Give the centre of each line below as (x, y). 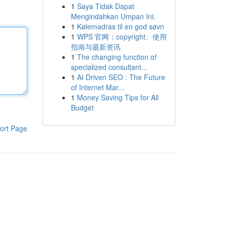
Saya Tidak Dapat (105, 6)
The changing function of (117, 57)
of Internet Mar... (97, 87)
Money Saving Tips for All (118, 97)
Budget (82, 107)
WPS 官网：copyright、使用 (122, 36)
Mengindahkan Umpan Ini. (113, 16)
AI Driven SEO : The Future (121, 77)
